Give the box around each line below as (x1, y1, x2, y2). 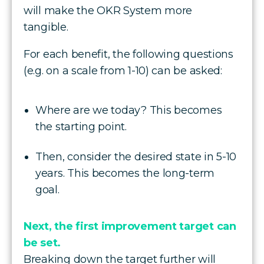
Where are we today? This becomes (35, 103, 222, 117)
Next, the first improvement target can (24, 219, 236, 233)
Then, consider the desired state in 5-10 (35, 150, 237, 163)
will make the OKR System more (24, 4, 193, 17)
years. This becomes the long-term (35, 166, 215, 180)
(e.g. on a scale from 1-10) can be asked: (24, 64, 225, 77)
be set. (24, 236, 61, 249)
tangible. (24, 20, 71, 34)
